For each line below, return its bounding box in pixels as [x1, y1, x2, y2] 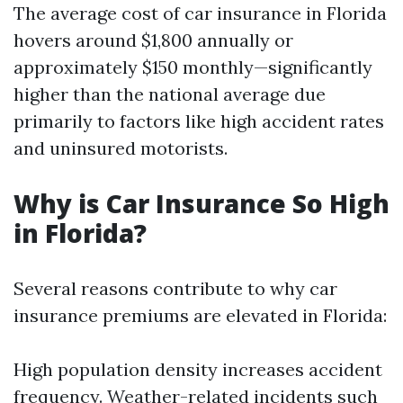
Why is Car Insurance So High [13, 186, 390, 220]
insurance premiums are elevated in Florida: [13, 304, 387, 327]
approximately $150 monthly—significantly [13, 56, 372, 78]
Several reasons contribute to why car [13, 277, 337, 300]
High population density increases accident [13, 358, 382, 381]
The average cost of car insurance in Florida [13, 2, 387, 24]
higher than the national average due [13, 83, 326, 105]
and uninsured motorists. [13, 137, 228, 159]
